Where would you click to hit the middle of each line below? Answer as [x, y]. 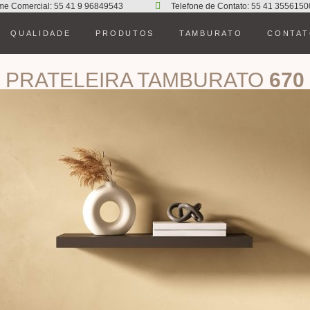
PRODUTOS [125, 33]
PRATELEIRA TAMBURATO [137, 80]
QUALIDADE [41, 33]
